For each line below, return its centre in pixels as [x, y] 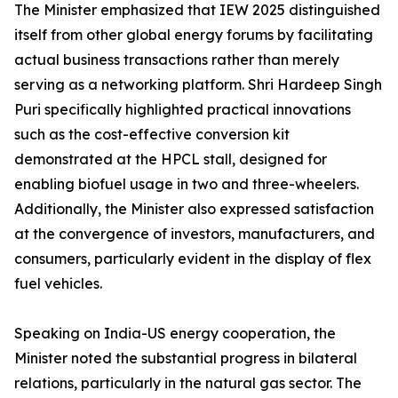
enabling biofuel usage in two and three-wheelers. [187, 184]
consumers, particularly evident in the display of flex [193, 259]
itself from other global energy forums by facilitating [194, 35]
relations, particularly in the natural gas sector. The [188, 383]
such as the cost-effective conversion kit [152, 135]
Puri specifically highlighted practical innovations [183, 110]
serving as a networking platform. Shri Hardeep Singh [198, 85]
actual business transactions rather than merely [177, 60]
